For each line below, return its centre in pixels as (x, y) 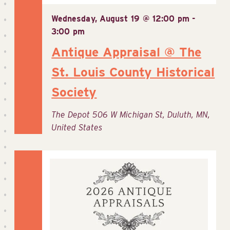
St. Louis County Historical (133, 72)
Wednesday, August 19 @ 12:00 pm (120, 19)
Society (74, 92)
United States (77, 128)
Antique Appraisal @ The (127, 52)
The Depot (72, 115)
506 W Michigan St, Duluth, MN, (151, 115)
